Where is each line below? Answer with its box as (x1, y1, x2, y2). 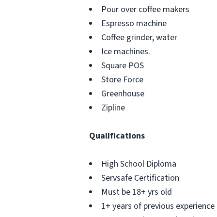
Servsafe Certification (101, 172, 179, 184)
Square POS (101, 60, 144, 72)
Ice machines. (101, 46, 150, 58)
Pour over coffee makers (101, 3, 189, 15)
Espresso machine (101, 17, 167, 30)
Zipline (101, 102, 125, 114)
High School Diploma (101, 158, 176, 170)
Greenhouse (101, 88, 144, 100)
